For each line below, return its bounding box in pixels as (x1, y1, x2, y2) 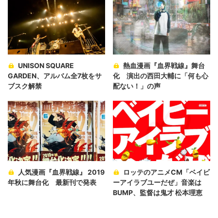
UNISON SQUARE (18, 61, 74, 70)
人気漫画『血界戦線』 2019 (18, 168, 105, 177)
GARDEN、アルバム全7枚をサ (8, 72, 102, 80)
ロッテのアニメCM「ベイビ (123, 168, 210, 177)
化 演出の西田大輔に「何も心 (113, 72, 208, 80)
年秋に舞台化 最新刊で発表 (8, 178, 96, 187)
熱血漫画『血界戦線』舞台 (123, 61, 205, 70)
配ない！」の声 (113, 82, 161, 91)
